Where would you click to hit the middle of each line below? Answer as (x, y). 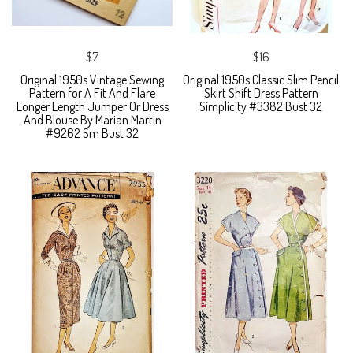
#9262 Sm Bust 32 (92, 133)
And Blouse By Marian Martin (92, 119)
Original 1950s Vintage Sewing (92, 79)
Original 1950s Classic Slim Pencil (261, 79)
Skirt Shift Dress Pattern (261, 93)
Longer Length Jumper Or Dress (92, 106)
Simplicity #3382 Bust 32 (261, 106)
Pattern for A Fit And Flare (92, 93)
